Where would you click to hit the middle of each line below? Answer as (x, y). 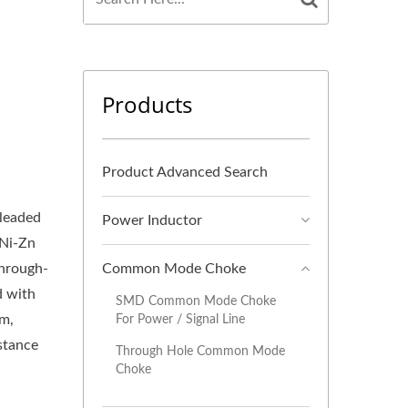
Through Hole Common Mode (200, 351)
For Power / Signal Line (180, 319)
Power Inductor (152, 220)
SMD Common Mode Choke (196, 301)
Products (147, 104)
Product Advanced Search (185, 172)
